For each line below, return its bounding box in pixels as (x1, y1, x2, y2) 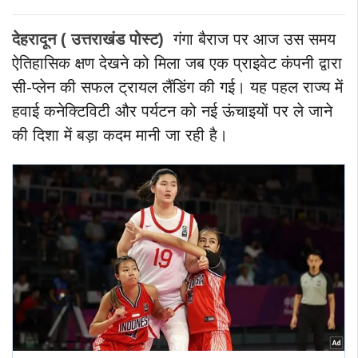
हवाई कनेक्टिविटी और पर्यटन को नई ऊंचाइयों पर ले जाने (12, 101, 332, 120)
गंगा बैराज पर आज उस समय (173, 30, 336, 48)
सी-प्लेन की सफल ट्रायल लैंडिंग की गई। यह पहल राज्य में (12, 78, 343, 96)
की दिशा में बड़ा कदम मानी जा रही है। (12, 125, 228, 144)
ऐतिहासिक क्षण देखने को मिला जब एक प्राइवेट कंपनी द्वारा (12, 54, 342, 72)
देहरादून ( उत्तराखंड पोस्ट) (12, 30, 164, 48)
